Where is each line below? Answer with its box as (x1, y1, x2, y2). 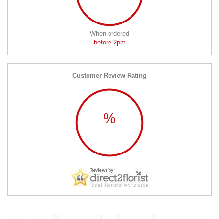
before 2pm (93, 38, 126, 46)
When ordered (90, 29, 129, 37)
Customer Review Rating (72, 71, 147, 79)
